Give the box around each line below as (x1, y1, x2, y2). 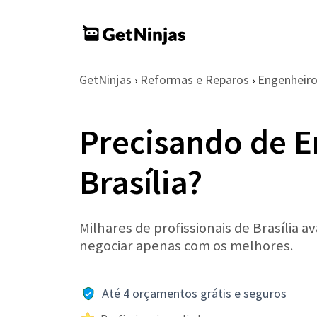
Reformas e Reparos (140, 71, 249, 88)
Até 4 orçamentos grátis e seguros (102, 285, 287, 301)
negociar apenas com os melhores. (79, 236, 294, 255)
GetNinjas (79, 71, 132, 88)
